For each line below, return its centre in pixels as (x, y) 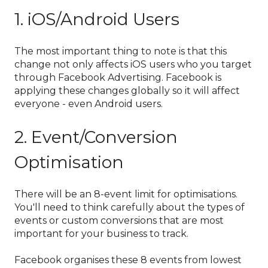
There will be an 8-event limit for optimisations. (126, 194)
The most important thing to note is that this (121, 51)
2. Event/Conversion (96, 137)
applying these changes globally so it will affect (127, 91)
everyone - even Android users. (89, 104)
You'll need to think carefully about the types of (130, 207)
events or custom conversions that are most (119, 220)
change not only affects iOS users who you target (133, 65)
